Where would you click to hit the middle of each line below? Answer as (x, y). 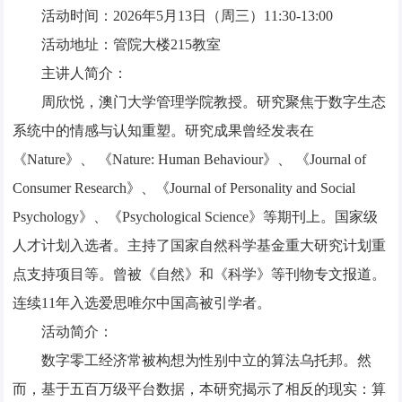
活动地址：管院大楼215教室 (131, 45)
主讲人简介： (85, 74)
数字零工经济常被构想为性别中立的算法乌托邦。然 (207, 361)
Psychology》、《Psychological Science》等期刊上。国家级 (196, 217)
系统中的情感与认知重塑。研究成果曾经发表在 (164, 131)
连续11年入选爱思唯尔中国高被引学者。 (142, 303)
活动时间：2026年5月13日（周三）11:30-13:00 (188, 16)
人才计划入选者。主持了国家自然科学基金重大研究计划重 (200, 246)
